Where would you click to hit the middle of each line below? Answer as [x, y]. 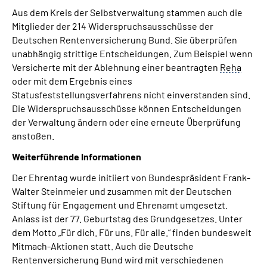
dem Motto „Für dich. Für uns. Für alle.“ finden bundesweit [132, 232]
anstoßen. [33, 136]
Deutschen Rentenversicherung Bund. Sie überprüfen [125, 40]
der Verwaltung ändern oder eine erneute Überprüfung [126, 122]
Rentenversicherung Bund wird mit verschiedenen [118, 260]
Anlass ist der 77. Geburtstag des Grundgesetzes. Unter [127, 218]
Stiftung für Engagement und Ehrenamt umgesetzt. [120, 205]
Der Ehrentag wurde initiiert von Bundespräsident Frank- [131, 177]
